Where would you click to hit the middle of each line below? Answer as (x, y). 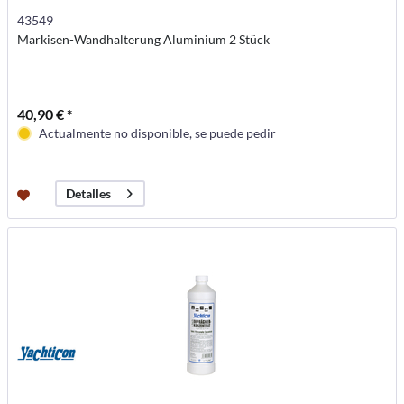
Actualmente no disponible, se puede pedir (158, 133)
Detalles (89, 194)
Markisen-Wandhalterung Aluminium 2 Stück (144, 40)
